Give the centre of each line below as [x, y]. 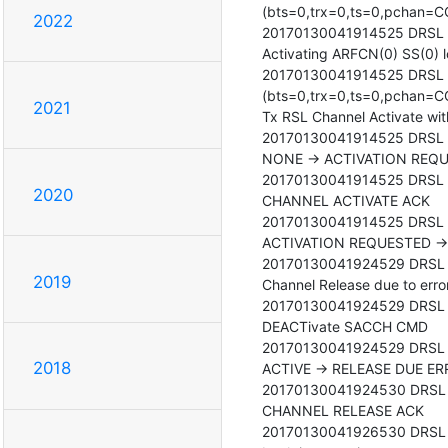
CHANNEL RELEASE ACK [342, 410]
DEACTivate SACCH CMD [344, 326]
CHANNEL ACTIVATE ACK [345, 200]
